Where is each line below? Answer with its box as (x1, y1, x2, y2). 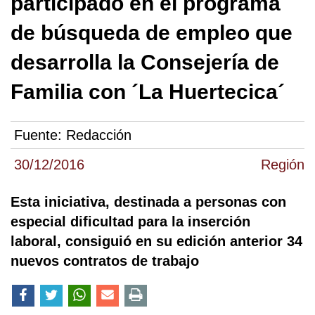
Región (261, 157, 304, 173)
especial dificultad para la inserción (11, 214, 250, 230)
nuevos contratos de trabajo (11, 253, 199, 269)
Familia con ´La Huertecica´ (11, 80, 285, 103)
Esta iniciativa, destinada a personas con (11, 194, 286, 210)
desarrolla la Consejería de (11, 51, 279, 74)
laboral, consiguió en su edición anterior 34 (11, 233, 302, 250)
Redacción (66, 127, 131, 143)
